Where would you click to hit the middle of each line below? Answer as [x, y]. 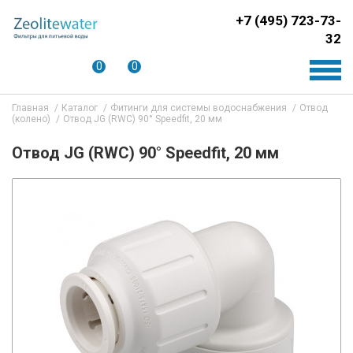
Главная [30, 108]
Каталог [80, 108]
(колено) [31, 119]
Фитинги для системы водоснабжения [200, 108]
